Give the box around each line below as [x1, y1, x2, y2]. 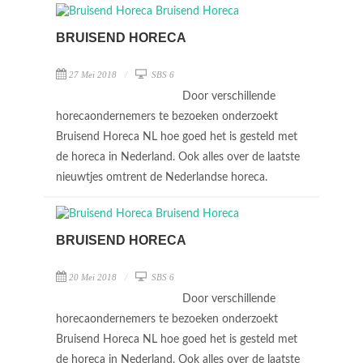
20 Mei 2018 [69, 272, 117, 282]
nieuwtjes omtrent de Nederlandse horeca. [56, 172, 271, 183]
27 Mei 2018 [69, 70, 117, 79]
